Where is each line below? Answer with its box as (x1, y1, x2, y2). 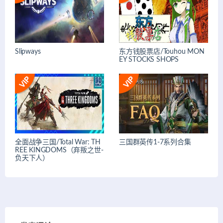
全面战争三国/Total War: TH (15, 138, 101, 146)
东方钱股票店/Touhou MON (119, 48, 205, 56)
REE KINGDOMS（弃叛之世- (15, 146, 104, 154)
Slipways (15, 48, 41, 56)
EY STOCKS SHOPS (119, 56, 179, 64)
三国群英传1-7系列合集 (119, 138, 191, 146)
